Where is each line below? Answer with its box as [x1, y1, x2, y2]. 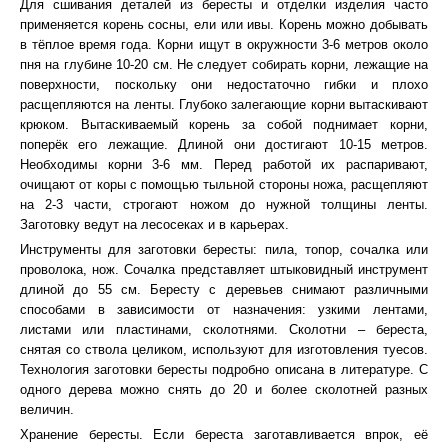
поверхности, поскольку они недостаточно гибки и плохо [20, 77, 428, 92]
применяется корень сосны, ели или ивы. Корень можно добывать [20, 17, 428, 32]
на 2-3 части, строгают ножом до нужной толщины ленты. [20, 197, 428, 212]
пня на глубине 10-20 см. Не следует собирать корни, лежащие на [20, 57, 428, 72]
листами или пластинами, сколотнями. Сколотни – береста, [20, 322, 428, 337]
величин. [20, 402, 74, 417]
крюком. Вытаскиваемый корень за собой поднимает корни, [20, 117, 428, 132]
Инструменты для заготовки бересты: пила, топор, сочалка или [20, 242, 428, 257]
